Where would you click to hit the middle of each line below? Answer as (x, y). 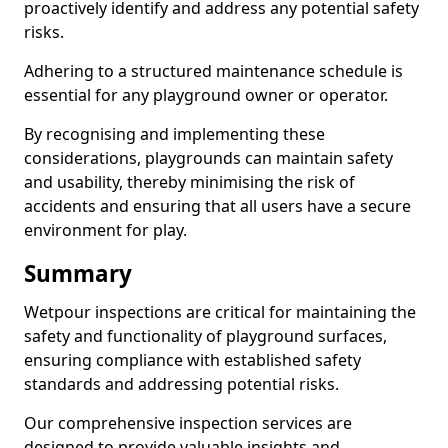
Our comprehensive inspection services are (188, 423)
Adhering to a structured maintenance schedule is (213, 71)
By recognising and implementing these (174, 134)
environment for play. (105, 230)
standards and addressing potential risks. (183, 384)
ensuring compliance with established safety (192, 360)
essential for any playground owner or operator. (208, 95)
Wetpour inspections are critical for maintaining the (220, 312)
